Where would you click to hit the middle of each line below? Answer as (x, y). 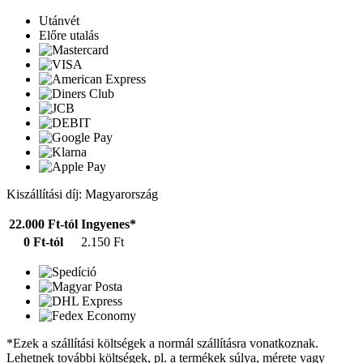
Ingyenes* (109, 224)
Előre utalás (69, 36)
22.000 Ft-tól (43, 224)
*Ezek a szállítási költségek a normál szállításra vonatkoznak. (162, 344)
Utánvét (59, 21)
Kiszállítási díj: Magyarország (82, 194)
